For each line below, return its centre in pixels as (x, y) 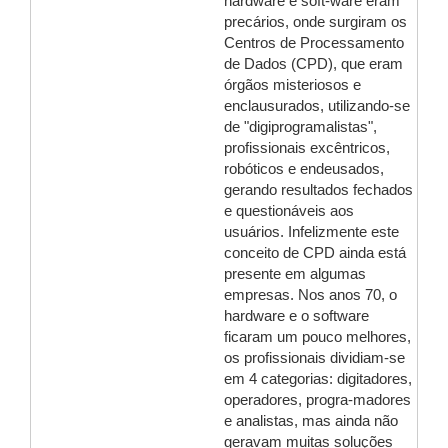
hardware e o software (296, 316)
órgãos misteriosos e (292, 85)
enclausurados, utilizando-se (317, 106)
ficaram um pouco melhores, (317, 337)
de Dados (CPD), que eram (313, 64)
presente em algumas (295, 274)
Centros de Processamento (314, 43)
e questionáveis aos (289, 211)
